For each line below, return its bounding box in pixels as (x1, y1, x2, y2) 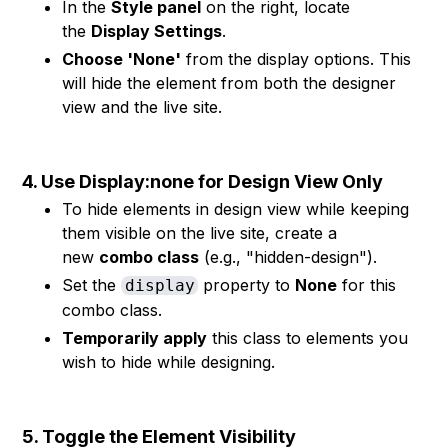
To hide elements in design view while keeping (62, 199, 410, 219)
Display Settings (91, 21, 223, 41)
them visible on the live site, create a (62, 223, 338, 243)
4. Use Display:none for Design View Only (22, 171, 384, 192)
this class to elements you (207, 328, 409, 348)
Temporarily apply (62, 328, 208, 348)
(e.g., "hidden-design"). (199, 247, 378, 267)
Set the (62, 275, 122, 295)
